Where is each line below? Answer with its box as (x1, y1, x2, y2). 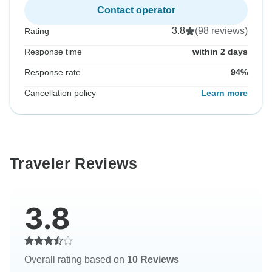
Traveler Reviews (10, 155, 137, 172)
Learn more (201, 88, 248, 98)
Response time (24, 47, 82, 57)
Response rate (24, 67, 81, 78)
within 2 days (192, 47, 248, 57)
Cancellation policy (24, 88, 96, 98)
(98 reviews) (195, 25, 248, 36)
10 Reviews (127, 254, 179, 265)
